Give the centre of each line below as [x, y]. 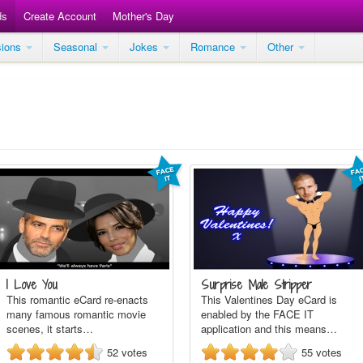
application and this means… [269, 329]
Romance [214, 47]
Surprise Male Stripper [256, 285]
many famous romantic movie [76, 314]
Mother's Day [143, 16]
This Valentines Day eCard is [269, 299]
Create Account [60, 16]
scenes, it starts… [50, 329]
